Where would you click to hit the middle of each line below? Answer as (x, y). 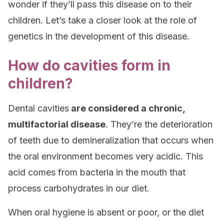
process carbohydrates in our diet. (79, 188)
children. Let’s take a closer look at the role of (102, 20)
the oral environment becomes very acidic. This (105, 156)
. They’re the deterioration (159, 124)
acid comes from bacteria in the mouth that (97, 172)
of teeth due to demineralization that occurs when (111, 140)
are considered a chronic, (127, 108)
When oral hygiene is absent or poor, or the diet (106, 212)
